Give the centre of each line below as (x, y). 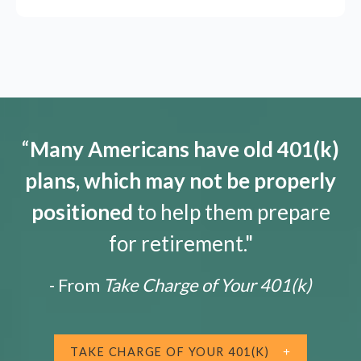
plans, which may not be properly (180, 181)
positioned (82, 212)
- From (75, 285)
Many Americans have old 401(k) (185, 149)
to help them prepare (231, 212)
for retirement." (180, 244)
